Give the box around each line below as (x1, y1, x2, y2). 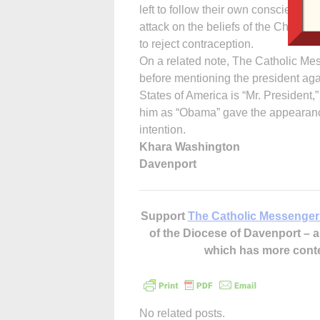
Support (140, 209, 188, 222)
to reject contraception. (139, 37, 254, 50)
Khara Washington (139, 140, 240, 153)
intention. (139, 123, 186, 136)
